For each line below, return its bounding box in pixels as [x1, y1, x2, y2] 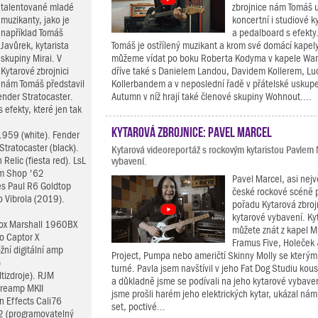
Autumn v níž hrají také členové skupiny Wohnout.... [111, 91, 312, 102]
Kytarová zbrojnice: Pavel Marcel [111, 124, 272, 138]
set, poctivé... [111, 301, 165, 312]
